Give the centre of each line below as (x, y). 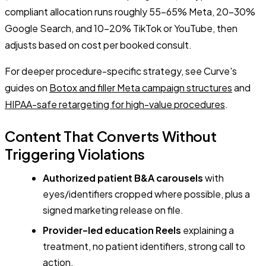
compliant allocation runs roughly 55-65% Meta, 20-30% (130, 12)
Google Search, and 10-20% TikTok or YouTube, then (121, 28)
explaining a (208, 230)
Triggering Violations (75, 154)
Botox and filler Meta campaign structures (141, 88)
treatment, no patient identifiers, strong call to (144, 246)
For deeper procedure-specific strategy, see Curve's (121, 71)
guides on (27, 88)
